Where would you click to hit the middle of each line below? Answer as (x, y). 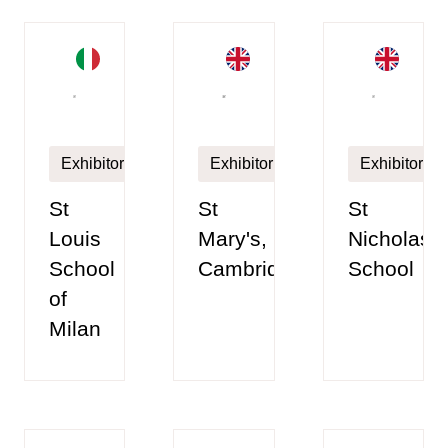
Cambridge (251, 269)
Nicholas (389, 239)
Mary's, (233, 239)
